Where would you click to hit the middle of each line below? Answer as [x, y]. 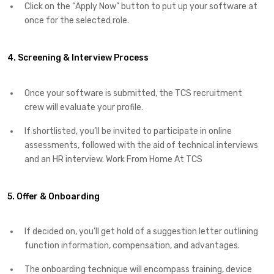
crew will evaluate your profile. [84, 107]
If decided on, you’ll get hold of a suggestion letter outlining [141, 232]
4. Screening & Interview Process [78, 58]
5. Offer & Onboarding [54, 196]
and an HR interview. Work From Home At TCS [113, 159]
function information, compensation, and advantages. [132, 246]
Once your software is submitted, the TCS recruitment [133, 93]
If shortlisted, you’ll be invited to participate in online [128, 131]
